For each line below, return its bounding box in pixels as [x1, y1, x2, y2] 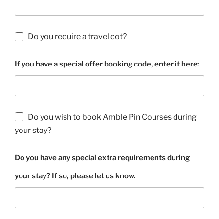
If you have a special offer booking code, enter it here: [15, 59, 199, 68]
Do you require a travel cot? [28, 32, 127, 42]
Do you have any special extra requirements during [15, 153, 190, 162]
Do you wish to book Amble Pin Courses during [28, 112, 197, 122]
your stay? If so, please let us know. [15, 171, 136, 180]
